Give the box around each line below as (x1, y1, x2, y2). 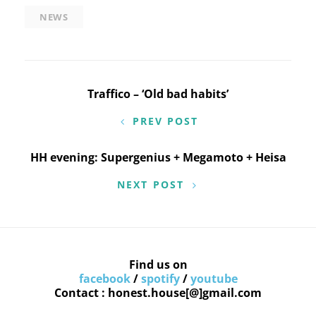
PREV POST (132, 114, 199, 128)
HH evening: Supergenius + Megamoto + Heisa (30, 149, 286, 165)
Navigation (24, 85, 133, 112)
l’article (24, 138, 99, 166)
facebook (78, 270, 130, 286)
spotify (140, 270, 180, 286)
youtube (190, 270, 238, 286)
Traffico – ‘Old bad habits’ (87, 85, 229, 102)
